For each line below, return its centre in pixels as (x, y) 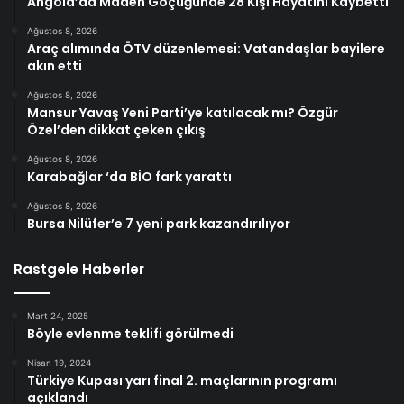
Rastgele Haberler (79, 270)
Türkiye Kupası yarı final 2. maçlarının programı (182, 381)
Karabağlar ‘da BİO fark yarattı (129, 177)
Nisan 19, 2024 (59, 363)
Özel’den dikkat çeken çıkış (116, 130)
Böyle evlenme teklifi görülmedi (130, 334)
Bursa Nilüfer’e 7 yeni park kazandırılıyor (159, 224)
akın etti (55, 66)
